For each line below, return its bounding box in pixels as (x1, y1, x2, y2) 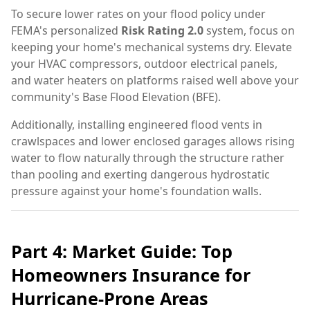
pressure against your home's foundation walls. (11, 183, 262, 199)
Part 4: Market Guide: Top (11, 239, 232, 263)
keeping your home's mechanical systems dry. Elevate (11, 39, 292, 55)
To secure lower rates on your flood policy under (11, 6, 266, 21)
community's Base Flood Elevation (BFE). (11, 89, 221, 104)
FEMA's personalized (11, 22, 121, 38)
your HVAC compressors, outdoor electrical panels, (11, 55, 277, 71)
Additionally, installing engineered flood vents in (11, 116, 262, 132)
